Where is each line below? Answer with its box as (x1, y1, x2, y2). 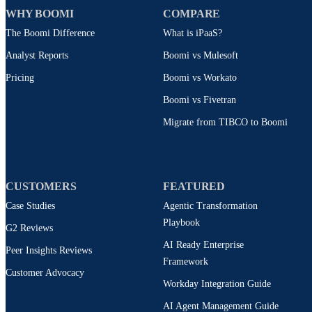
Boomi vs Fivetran (163, 95, 237, 106)
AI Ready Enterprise (163, 240, 244, 251)
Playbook (163, 217, 201, 228)
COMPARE (163, 8, 221, 20)
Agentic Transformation (163, 201, 258, 212)
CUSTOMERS (6, 180, 77, 193)
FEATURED (163, 180, 226, 193)
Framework (163, 256, 209, 267)
